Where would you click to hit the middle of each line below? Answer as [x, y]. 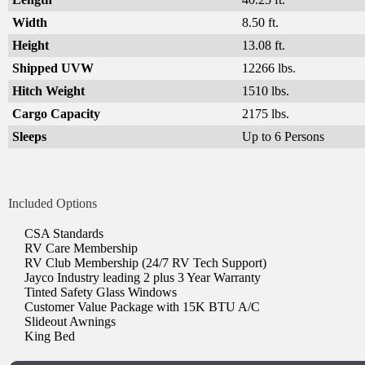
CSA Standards [64, 233]
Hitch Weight [48, 90]
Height [31, 45]
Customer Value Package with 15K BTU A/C [142, 306]
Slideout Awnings [70, 321]
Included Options [53, 203]
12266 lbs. [269, 68]
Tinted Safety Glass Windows [101, 292]
